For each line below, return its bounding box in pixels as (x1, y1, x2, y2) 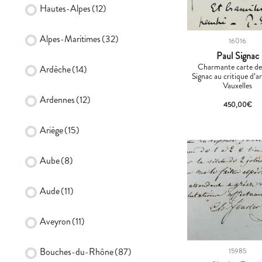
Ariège (40, 123, 63, 137)
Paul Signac (216, 49, 259, 63)
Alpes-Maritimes (40, 32, 101, 46)
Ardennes (40, 92, 75, 106)
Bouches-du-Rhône (40, 244, 113, 258)
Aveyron (40, 214, 71, 228)
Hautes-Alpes (40, 1, 91, 15)
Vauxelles (223, 79, 253, 91)
